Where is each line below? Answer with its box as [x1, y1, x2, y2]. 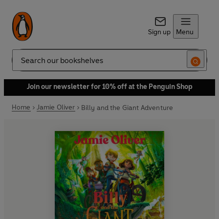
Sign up [148, 28, 171, 36]
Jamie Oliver [36, 103, 75, 111]
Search [12, 60, 33, 68]
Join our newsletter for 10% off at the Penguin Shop [26, 83, 193, 91]
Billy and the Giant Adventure [81, 103, 174, 112]
